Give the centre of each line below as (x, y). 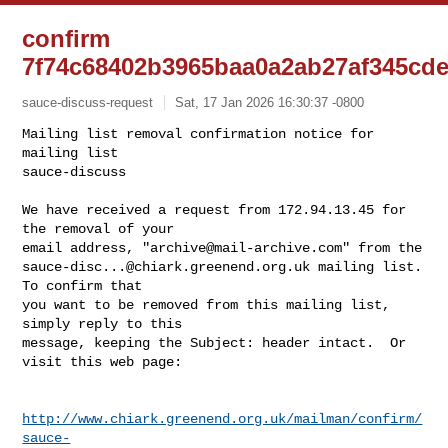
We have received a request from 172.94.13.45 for (214, 209)
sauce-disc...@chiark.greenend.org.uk (166, 266)
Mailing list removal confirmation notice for (198, 133)
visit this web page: (102, 361)
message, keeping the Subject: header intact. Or (214, 342)
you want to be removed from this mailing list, (206, 304)
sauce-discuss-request (88, 102)
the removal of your (98, 228)
